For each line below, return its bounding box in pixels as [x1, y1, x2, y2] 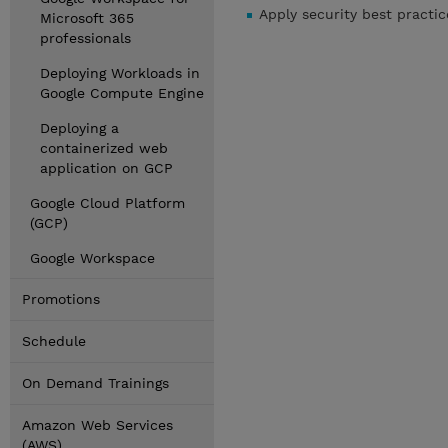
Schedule [22, 333, 86, 349]
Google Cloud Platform [30, 195, 185, 211]
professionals [40, 30, 131, 46]
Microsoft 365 [40, 10, 134, 26]
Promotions [22, 291, 100, 307]
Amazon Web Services [22, 417, 173, 433]
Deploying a [40, 120, 119, 136]
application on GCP [40, 160, 173, 176]
